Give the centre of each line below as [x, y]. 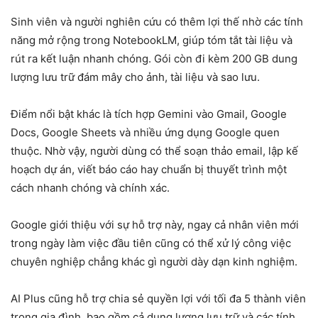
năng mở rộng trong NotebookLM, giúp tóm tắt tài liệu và [152, 40]
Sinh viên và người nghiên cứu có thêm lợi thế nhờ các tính [157, 22]
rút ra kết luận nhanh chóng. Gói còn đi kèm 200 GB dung [154, 59]
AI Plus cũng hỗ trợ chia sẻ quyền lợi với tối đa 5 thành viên [158, 299]
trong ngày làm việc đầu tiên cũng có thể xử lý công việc [151, 243]
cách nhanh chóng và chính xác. [90, 188]
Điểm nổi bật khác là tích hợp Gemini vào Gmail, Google [149, 114]
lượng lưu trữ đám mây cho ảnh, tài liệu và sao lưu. [135, 77]
